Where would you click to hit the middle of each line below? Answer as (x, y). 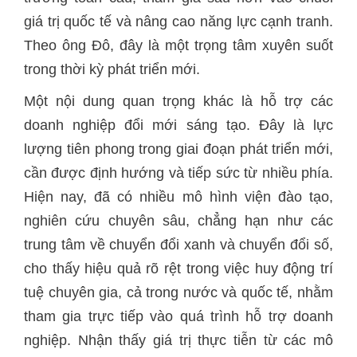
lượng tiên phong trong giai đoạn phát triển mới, (178, 149)
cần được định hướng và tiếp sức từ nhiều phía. (178, 173)
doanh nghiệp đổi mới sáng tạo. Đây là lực (178, 125)
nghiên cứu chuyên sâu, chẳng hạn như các (178, 221)
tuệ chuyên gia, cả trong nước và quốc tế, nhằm (178, 292)
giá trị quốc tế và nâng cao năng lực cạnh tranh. (178, 22)
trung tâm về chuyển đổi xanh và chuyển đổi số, (178, 245)
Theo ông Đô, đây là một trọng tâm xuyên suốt (178, 45)
